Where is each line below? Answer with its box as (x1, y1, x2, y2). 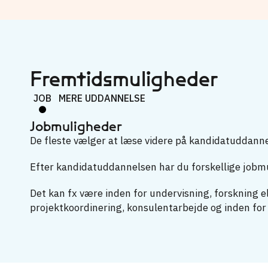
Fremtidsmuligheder (30, 65, 218, 93)
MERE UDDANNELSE (59, 92, 145, 104)
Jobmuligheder (30, 117, 122, 136)
